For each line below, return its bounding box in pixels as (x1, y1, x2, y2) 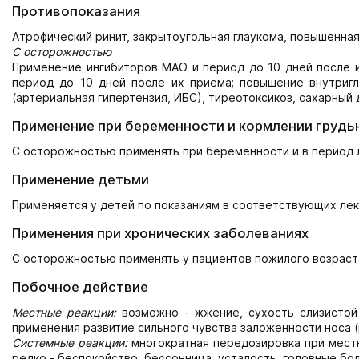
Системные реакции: (12, 335, 127, 349)
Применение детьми (12, 171, 149, 188)
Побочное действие (12, 278, 148, 295)
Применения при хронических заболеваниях (12, 224, 309, 241)
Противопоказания (12, 2, 140, 19)
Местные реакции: (12, 305, 117, 319)
